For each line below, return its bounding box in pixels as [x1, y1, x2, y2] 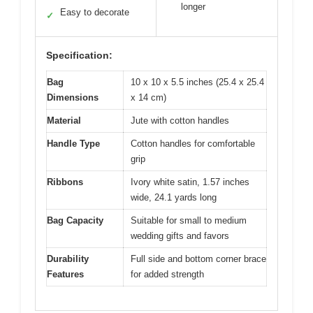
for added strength [131, 268, 204, 279]
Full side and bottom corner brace [131, 253, 266, 264]
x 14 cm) [131, 92, 166, 103]
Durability [47, 253, 89, 264]
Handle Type [47, 138, 100, 149]
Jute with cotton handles [131, 115, 229, 126]
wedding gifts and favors [131, 230, 229, 241]
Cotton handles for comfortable [131, 138, 255, 149]
